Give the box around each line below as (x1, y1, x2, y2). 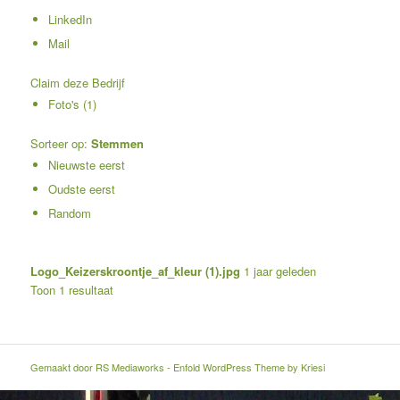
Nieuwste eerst (47, 156, 125, 173)
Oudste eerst (47, 180, 115, 197)
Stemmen (90, 135, 144, 152)
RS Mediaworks (95, 360, 164, 374)
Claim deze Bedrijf (29, 74, 125, 91)
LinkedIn (47, 11, 92, 28)
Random (47, 204, 91, 221)
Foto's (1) (47, 96, 96, 112)
